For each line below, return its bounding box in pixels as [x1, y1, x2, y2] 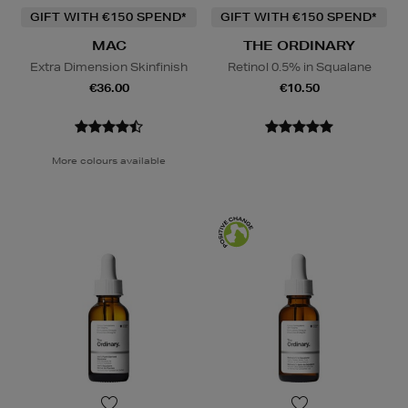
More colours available [52, 154, 166, 168]
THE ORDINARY [243, 37, 355, 55]
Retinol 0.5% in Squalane [227, 59, 372, 76]
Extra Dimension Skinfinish [30, 59, 188, 76]
